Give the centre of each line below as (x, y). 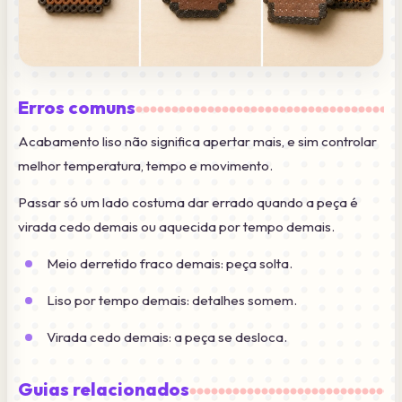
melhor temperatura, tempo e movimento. (145, 166)
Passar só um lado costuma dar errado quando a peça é (188, 203)
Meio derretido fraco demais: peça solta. (170, 264)
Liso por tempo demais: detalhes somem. (172, 301)
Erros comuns (77, 108)
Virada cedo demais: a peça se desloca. (167, 337)
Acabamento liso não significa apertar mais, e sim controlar (197, 142)
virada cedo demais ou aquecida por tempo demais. (176, 227)
